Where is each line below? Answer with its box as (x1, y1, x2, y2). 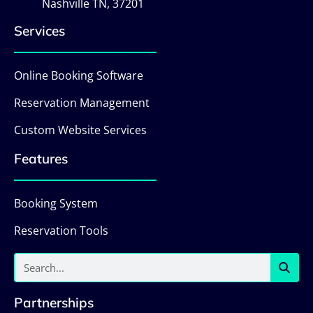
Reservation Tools (14, 222, 108, 238)
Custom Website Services (14, 122, 147, 138)
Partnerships (14, 293, 94, 311)
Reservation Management (14, 94, 150, 110)
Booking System (14, 195, 98, 211)
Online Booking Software (14, 67, 143, 83)
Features (14, 150, 68, 167)
